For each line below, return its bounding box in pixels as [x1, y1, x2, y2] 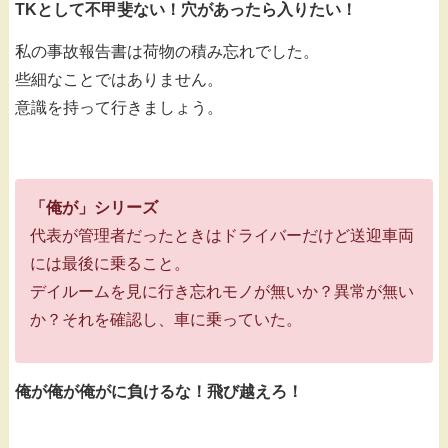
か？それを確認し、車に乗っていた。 [30, 310, 302, 328]
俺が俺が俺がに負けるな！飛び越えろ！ [15, 382, 303, 400]
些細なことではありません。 [15, 71, 223, 89]
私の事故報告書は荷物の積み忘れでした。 [15, 43, 319, 61]
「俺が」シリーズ [30, 198, 158, 216]
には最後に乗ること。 [30, 254, 190, 272]
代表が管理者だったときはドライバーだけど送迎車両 [30, 226, 414, 244]
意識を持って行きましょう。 [15, 99, 223, 117]
